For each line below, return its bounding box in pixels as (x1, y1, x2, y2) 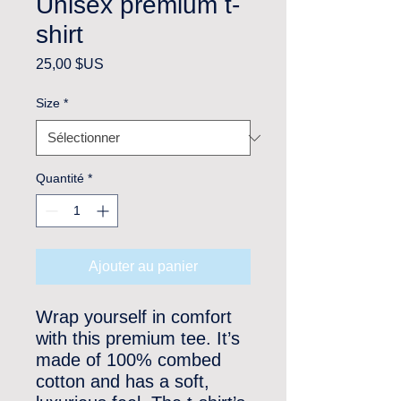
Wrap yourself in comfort (36, 307, 232, 327)
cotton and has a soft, (36, 371, 209, 391)
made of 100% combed (36, 350, 221, 370)
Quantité (36, 171, 84, 185)
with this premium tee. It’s (36, 328, 240, 348)
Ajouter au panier (89, 259, 198, 274)
